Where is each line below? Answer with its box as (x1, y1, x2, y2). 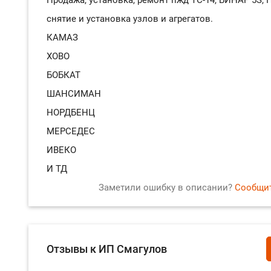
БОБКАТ (47, 69, 80, 80)
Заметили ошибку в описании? (99, 181, 235, 193)
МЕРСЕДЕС (47, 125, 95, 137)
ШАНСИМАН (47, 88, 101, 99)
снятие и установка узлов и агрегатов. (47, 13, 213, 24)
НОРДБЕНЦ (47, 106, 95, 118)
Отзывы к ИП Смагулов (47, 242, 167, 255)
